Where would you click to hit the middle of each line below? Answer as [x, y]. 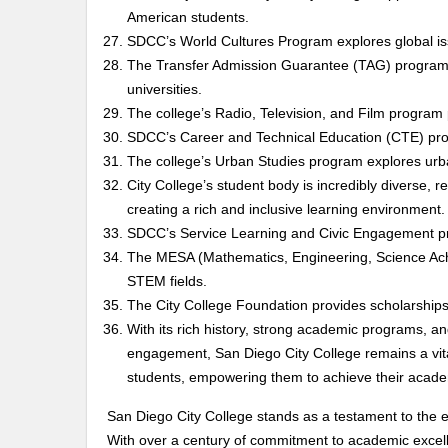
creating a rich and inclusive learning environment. [286, 208]
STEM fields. [167, 280]
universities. [164, 88]
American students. [188, 16]
